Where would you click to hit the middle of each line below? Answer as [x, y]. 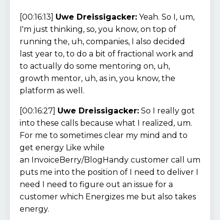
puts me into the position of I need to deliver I [109, 172]
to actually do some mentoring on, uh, [95, 66]
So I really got [167, 110]
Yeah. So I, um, [166, 17]
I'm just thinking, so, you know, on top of [98, 29]
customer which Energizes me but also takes [108, 196]
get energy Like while [62, 147]
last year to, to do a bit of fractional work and [107, 54]
